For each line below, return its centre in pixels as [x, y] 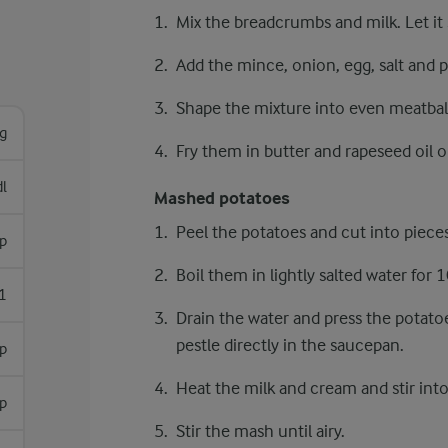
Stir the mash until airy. [260, 431]
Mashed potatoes [221, 198]
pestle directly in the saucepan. [289, 345]
